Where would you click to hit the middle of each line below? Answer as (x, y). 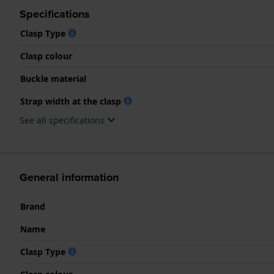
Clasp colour (46, 56)
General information (69, 177)
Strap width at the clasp (72, 101)
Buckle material (53, 78)
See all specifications (63, 120)
